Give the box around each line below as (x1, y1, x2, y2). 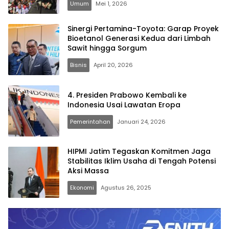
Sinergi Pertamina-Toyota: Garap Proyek (67, 24, 219, 34)
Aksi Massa (67, 166, 109, 176)
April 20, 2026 (94, 61, 133, 70)
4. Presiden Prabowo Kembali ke (67, 89, 187, 100)
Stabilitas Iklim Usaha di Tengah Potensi (67, 156, 216, 167)
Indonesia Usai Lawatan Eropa (67, 99, 180, 110)
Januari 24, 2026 (117, 117, 166, 126)
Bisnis (70, 61, 87, 70)
